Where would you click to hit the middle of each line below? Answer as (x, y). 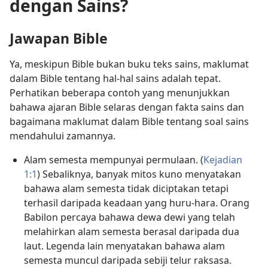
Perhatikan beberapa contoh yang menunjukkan (120, 93)
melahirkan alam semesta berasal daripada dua (132, 232)
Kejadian (223, 160)
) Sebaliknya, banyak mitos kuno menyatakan (139, 174)
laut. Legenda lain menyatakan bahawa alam (124, 246)
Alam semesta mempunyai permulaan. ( (114, 160)
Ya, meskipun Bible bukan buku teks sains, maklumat (129, 64)
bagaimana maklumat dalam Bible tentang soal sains (129, 122)
